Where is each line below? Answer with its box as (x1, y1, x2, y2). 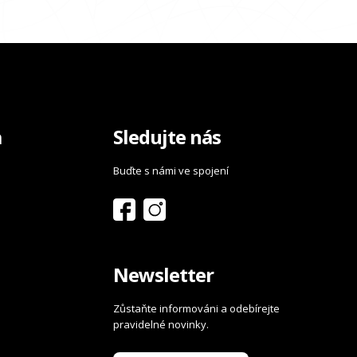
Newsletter (113, 261, 214, 288)
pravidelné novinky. (113, 317, 210, 332)
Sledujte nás (113, 124, 222, 151)
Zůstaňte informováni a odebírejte (113, 301, 280, 316)
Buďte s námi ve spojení (113, 163, 229, 178)
